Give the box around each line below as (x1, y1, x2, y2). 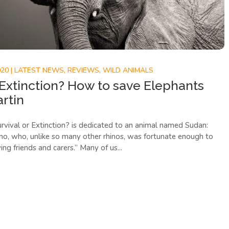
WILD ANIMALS (103, 65, 154, 75)
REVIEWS (67, 65, 100, 75)
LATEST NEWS (14, 65, 64, 75)
